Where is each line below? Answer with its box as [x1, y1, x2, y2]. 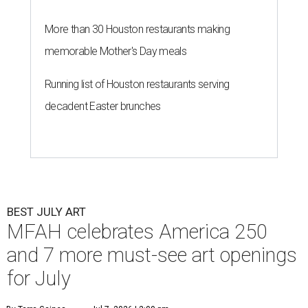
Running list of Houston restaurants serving [45, 77, 230, 91]
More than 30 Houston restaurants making [45, 22, 230, 36]
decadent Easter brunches [45, 99, 161, 113]
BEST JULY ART [7, 204, 86, 219]
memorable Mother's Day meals [45, 44, 187, 58]
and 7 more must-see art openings [7, 243, 297, 267]
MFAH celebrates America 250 [7, 219, 267, 243]
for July [7, 266, 71, 290]
